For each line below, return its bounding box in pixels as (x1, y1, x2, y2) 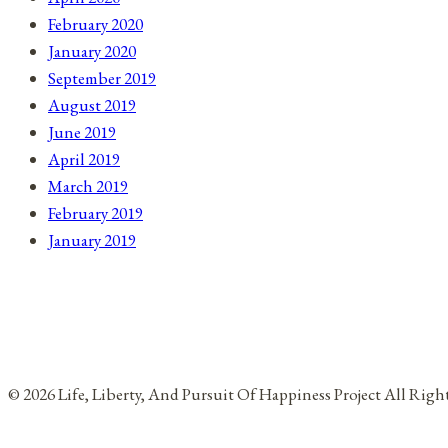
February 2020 (48, 12, 143, 35)
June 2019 (48, 120, 116, 143)
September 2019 (48, 66, 156, 89)
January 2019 (48, 228, 136, 251)
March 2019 (48, 174, 128, 197)
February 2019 (48, 201, 143, 224)
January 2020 (48, 39, 136, 62)
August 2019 (48, 93, 136, 116)
